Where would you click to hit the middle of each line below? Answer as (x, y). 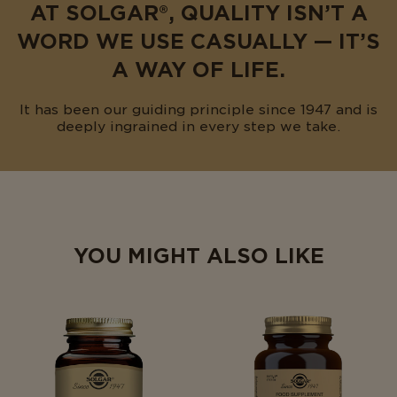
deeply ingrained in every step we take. (198, 127)
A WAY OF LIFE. (198, 70)
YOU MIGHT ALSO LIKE (198, 257)
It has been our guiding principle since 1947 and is (198, 110)
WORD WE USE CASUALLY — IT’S (198, 42)
